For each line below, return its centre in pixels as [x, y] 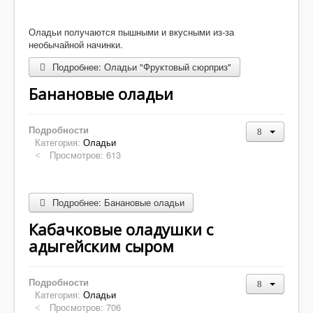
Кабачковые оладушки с [121, 229]
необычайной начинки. [76, 44]
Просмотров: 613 [86, 154]
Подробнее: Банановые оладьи [117, 202]
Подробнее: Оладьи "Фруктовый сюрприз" [141, 66]
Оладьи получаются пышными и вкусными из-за [131, 31]
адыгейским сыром [101, 246]
